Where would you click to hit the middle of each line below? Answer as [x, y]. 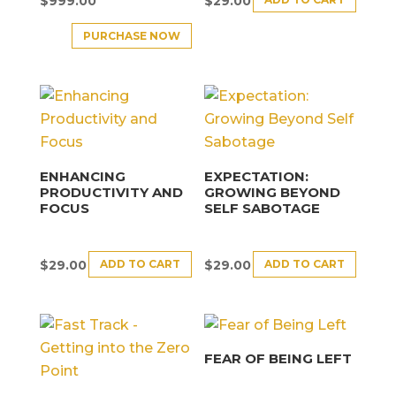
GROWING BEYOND [273, 192]
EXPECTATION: [257, 176]
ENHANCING [82, 176]
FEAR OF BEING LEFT [278, 359]
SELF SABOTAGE [263, 208]
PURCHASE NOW [131, 35]
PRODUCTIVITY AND [111, 192]
